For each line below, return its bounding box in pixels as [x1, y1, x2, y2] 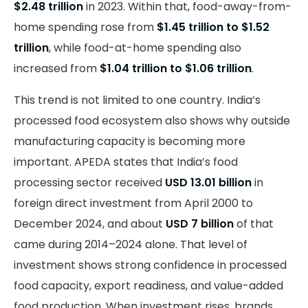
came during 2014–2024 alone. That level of [14, 236, 247, 253]
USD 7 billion [166, 216, 234, 232]
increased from [14, 60, 97, 77]
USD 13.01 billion [162, 175, 252, 191]
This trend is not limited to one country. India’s [14, 92, 261, 109]
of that [234, 216, 274, 232]
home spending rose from [14, 19, 154, 36]
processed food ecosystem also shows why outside [14, 113, 290, 129]
